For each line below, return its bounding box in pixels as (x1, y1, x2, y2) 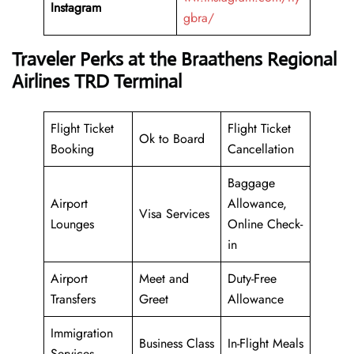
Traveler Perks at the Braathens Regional (12, 47, 337, 72)
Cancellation (228, 140, 294, 159)
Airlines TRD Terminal (12, 70, 182, 94)
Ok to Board (139, 130, 205, 149)
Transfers (51, 290, 96, 309)
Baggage (228, 174, 275, 193)
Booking (51, 140, 94, 159)
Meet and (139, 269, 189, 288)
